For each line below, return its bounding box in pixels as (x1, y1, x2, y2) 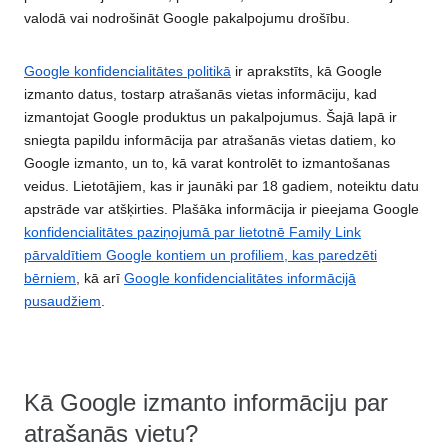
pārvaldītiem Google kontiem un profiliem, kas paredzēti (24, 247, 377, 263)
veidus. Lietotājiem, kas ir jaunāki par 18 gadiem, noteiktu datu (24, 178, 419, 194)
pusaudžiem (24, 293, 101, 309)
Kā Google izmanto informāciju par (24, 389, 388, 416)
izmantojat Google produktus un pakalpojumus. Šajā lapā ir (24, 109, 397, 125)
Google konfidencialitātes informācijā (124, 270, 356, 286)
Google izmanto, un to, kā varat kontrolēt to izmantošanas (24, 155, 390, 171)
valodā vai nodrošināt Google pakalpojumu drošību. (24, 10, 350, 26)
